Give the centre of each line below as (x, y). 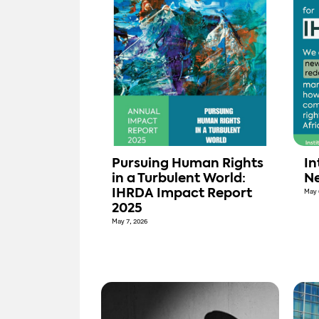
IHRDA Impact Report (182, 194)
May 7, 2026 (130, 222)
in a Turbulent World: (179, 179)
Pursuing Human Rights (188, 164)
